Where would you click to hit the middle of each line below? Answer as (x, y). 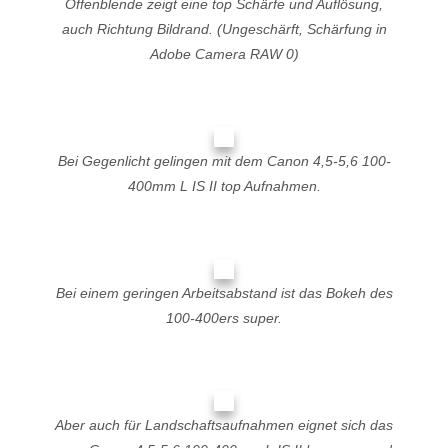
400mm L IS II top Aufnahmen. (224, 186)
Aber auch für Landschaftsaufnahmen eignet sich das (224, 425)
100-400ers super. (224, 318)
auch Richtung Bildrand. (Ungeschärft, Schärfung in (224, 29)
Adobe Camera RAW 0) (224, 54)
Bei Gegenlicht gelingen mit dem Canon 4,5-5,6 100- (224, 161)
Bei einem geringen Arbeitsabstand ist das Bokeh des (224, 293)
